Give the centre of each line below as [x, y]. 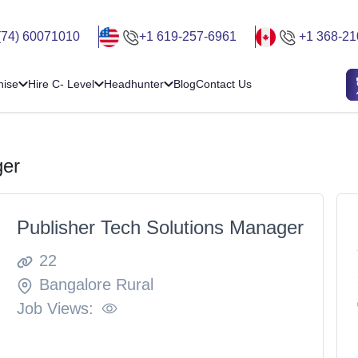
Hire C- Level [61, 84]
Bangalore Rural [96, 284]
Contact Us [224, 84]
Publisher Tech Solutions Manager [160, 227]
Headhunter [134, 84]
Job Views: [55, 308]
